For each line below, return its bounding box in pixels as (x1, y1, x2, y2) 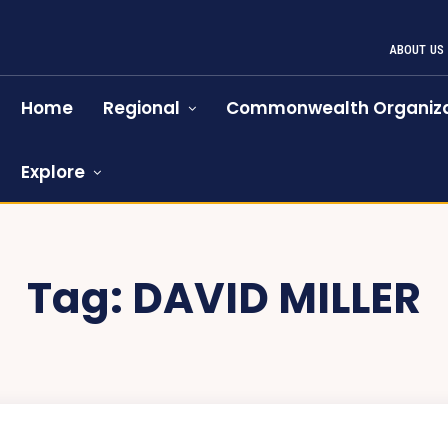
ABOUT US (388, 42, 445, 57)
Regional (103, 96, 181, 120)
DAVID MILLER (132, 269, 421, 328)
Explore (21, 160, 86, 184)
